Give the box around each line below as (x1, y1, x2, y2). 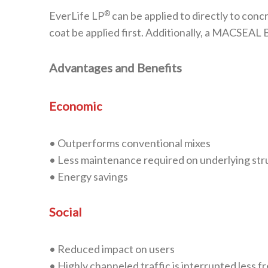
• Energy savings (49, 169, 128, 183)
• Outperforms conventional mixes (49, 136, 211, 150)
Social (49, 204, 82, 219)
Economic (49, 98, 102, 113)
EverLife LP (49, 8, 104, 22)
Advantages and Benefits (49, 60, 182, 75)
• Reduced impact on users (49, 242, 175, 255)
